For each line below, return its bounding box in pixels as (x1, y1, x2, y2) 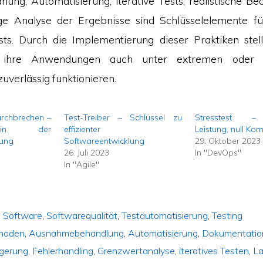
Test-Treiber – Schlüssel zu (64, 112, 182, 123)
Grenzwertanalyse (97, 245, 176, 257)
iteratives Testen (179, 245, 249, 257)
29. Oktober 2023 (195, 136, 261, 147)
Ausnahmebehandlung (29, 227, 124, 240)
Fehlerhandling (32, 245, 94, 257)
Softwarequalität (46, 210, 118, 222)
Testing (212, 210, 243, 222)
